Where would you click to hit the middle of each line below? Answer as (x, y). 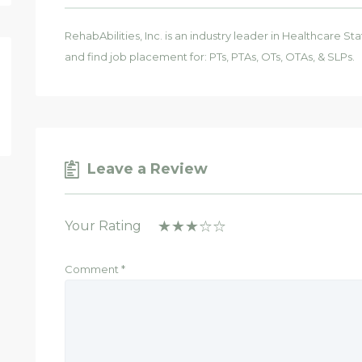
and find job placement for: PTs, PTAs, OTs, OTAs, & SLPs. (210, 56)
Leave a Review (147, 168)
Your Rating (103, 225)
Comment (93, 269)
